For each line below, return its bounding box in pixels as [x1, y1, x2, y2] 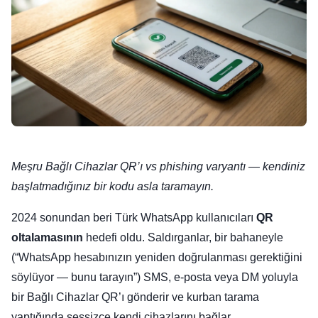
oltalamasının [11, 231, 83, 244]
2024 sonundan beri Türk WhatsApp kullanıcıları [11, 212, 256, 224]
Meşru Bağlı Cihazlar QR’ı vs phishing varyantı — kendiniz [11, 160, 305, 173]
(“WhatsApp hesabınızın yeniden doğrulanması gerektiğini [11, 251, 302, 264]
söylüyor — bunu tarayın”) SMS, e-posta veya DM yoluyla [11, 271, 298, 284]
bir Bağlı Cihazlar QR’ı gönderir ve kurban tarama [11, 291, 259, 304]
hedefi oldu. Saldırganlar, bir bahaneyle [83, 231, 283, 244]
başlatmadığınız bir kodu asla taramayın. [11, 180, 214, 193]
